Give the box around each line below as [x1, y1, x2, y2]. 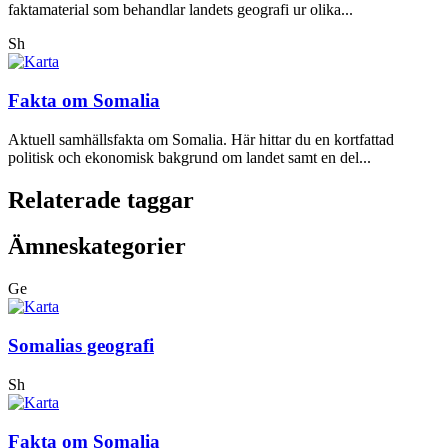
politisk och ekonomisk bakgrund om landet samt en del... [8, 148, 371, 166]
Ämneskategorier [8, 233, 186, 260]
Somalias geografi [8, 335, 154, 357]
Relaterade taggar [8, 186, 194, 213]
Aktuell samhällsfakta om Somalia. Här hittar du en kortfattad [8, 130, 394, 148]
